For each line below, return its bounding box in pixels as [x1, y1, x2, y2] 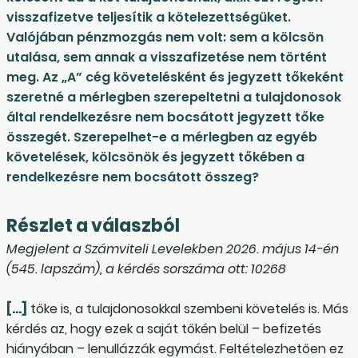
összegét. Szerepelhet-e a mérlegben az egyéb [6, 128, 317, 147]
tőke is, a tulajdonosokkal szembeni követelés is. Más [27, 300, 348, 319]
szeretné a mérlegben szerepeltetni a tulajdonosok [6, 88, 341, 107]
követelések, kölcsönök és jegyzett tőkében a [6, 148, 304, 167]
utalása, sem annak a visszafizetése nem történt [6, 48, 327, 67]
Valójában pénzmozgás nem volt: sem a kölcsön [6, 28, 324, 47]
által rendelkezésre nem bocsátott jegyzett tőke [6, 108, 324, 127]
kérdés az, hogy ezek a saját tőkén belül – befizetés [6, 320, 321, 339]
